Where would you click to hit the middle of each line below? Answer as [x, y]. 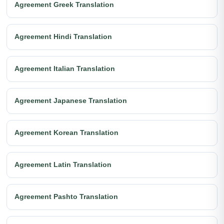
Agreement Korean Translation [66, 133]
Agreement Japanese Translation [71, 101]
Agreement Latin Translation [63, 165]
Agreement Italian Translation [65, 69]
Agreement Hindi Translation [63, 37]
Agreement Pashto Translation [66, 197]
